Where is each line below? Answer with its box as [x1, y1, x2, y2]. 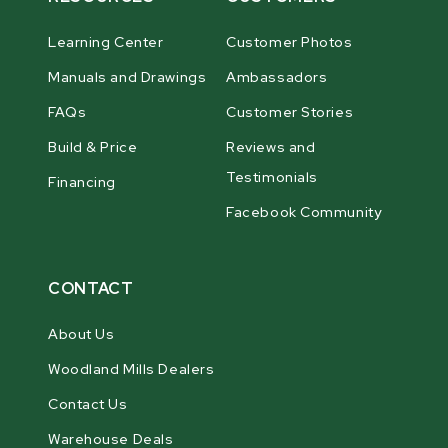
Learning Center [48, 32, 164, 51]
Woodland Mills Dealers [48, 359, 215, 378]
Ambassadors [226, 67, 328, 86]
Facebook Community [226, 202, 382, 221]
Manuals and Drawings [48, 67, 207, 86]
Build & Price [48, 137, 138, 156]
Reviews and [226, 137, 316, 156]
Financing [48, 172, 117, 191]
